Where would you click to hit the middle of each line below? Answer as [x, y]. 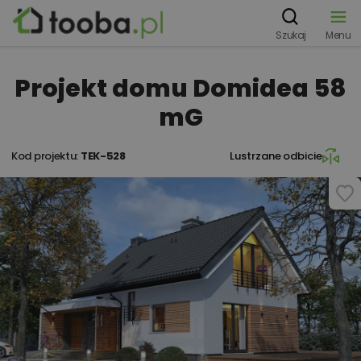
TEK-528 [103, 156]
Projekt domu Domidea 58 [180, 89]
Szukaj [291, 35]
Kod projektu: [46, 156]
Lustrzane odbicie [276, 156]
